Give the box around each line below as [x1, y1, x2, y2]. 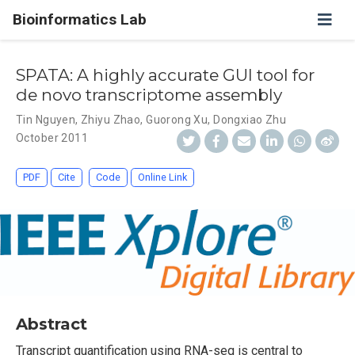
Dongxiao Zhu [213, 113, 287, 126]
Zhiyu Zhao [81, 113, 141, 126]
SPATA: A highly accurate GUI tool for [16, 65, 315, 85]
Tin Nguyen [16, 113, 76, 126]
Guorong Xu [146, 113, 208, 126]
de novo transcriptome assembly [16, 85, 282, 105]
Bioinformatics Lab [13, 10, 147, 29]
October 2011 [16, 132, 89, 144]
